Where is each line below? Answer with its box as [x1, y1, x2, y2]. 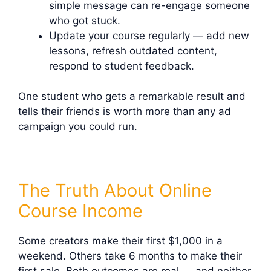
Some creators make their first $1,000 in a [18, 235, 223, 247]
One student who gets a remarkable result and [18, 90, 246, 103]
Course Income [18, 200, 143, 222]
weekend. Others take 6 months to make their [18, 250, 242, 263]
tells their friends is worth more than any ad [18, 105, 231, 118]
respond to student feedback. [49, 59, 194, 72]
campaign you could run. [18, 120, 137, 133]
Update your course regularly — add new [49, 29, 249, 42]
